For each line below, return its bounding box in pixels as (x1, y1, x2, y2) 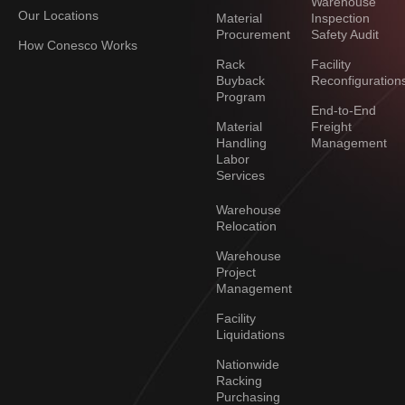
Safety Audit (310, 27, 379, 42)
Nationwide (216, 357, 280, 372)
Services (216, 168, 266, 184)
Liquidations (216, 327, 286, 343)
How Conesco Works (18, 38, 137, 53)
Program (216, 89, 267, 105)
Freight (310, 119, 352, 135)
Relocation (216, 219, 278, 234)
